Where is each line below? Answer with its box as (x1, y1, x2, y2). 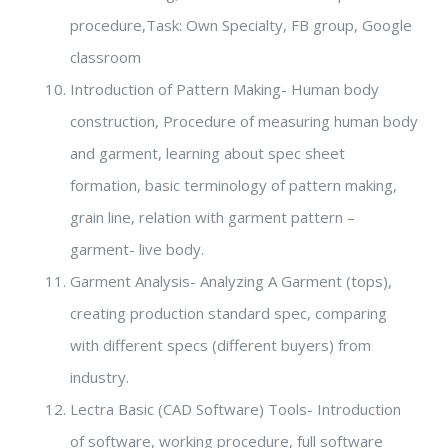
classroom (70, 46, 141, 67)
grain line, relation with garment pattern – (70, 206, 355, 227)
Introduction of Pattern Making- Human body (70, 78, 379, 99)
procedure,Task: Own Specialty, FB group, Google (70, 14, 412, 35)
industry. (70, 366, 129, 387)
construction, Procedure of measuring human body (70, 110, 418, 131)
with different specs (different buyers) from (70, 334, 371, 355)
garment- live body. (70, 238, 204, 259)
